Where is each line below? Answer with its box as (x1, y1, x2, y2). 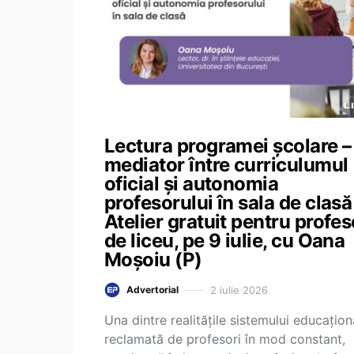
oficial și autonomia (104, 172, 279, 195)
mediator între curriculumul (104, 153, 348, 176)
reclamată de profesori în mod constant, (104, 331, 345, 347)
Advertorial (126, 284, 179, 296)
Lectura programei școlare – (104, 134, 352, 157)
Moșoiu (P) (104, 248, 202, 271)
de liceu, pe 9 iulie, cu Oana (104, 229, 345, 252)
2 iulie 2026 (210, 283, 268, 296)
